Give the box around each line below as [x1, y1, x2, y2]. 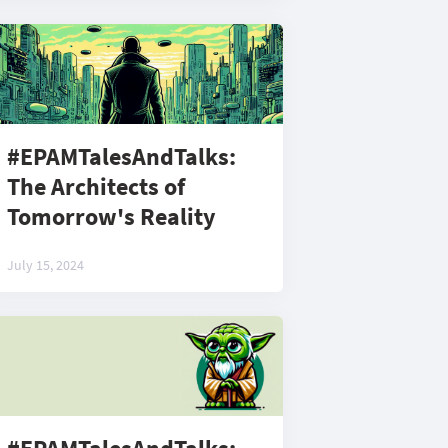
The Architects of [7, 171, 185, 202]
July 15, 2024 [7, 256, 84, 274]
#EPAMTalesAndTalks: [7, 141, 236, 172]
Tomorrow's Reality [7, 201, 216, 232]
